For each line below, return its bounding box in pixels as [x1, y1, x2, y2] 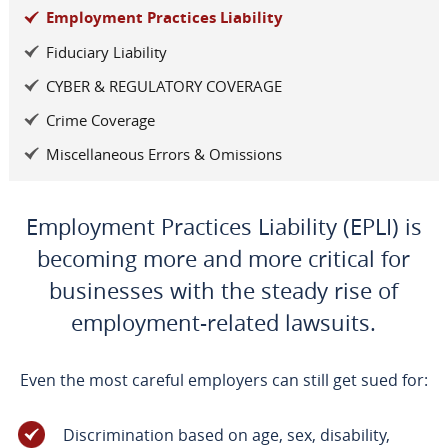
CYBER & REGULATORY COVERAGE [45, 76, 282, 97]
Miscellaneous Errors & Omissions [45, 144, 282, 165]
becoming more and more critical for [37, 244, 411, 274]
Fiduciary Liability [45, 42, 167, 63]
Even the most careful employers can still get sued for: [19, 369, 428, 392]
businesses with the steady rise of [49, 276, 399, 306]
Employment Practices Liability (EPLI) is [25, 212, 422, 242]
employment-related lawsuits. [71, 308, 377, 338]
